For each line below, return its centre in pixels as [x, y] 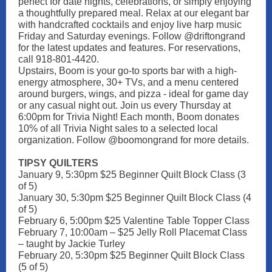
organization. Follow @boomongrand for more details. [134, 140]
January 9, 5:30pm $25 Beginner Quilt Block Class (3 [132, 175]
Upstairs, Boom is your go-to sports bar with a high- [127, 71]
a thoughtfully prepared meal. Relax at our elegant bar [134, 13]
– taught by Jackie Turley [72, 244]
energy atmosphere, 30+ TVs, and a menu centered [128, 82]
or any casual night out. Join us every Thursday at [124, 105]
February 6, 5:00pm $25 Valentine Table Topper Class [134, 221]
